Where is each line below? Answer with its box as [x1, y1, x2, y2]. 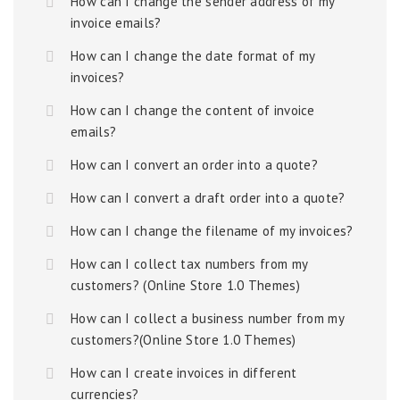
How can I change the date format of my [71, 47, 315, 64]
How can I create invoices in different [71, 364, 297, 381]
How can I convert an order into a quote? [71, 156, 318, 173]
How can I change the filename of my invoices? [71, 222, 354, 239]
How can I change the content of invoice [71, 102, 315, 119]
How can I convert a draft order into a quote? [71, 189, 346, 206]
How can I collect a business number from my [71, 310, 344, 327]
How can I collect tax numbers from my [71, 255, 308, 272]
